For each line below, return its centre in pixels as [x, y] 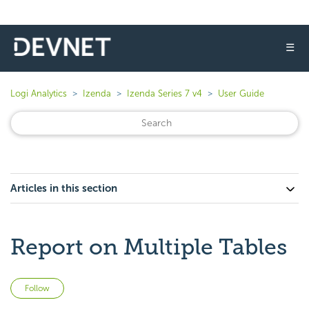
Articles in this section [64, 188]
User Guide [241, 93]
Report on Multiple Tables [149, 247]
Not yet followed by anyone [129, 286]
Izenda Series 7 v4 [165, 93]
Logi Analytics [39, 93]
